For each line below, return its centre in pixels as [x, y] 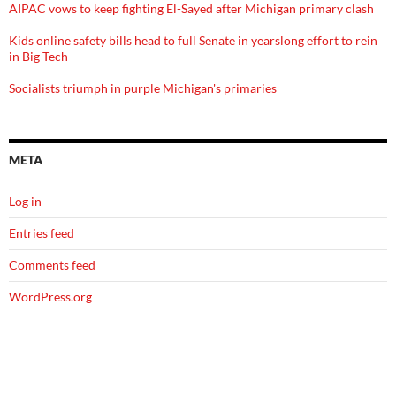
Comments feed [52, 265]
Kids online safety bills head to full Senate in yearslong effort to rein [193, 40]
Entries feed [42, 233]
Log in [25, 201]
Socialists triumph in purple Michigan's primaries [143, 88]
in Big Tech [38, 56]
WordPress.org [50, 297]
